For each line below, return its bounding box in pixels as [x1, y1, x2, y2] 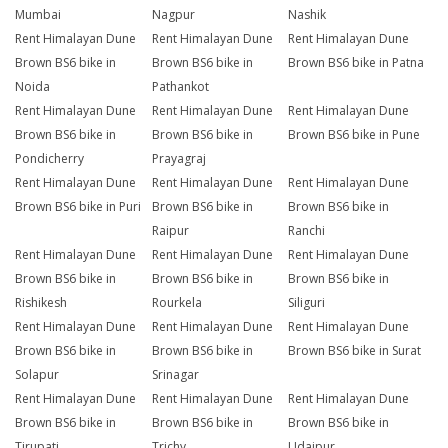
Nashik [288, 6, 327, 24]
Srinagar [151, 366, 199, 384]
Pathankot [151, 78, 209, 96]
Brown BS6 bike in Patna [288, 54, 425, 72]
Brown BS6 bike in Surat [288, 342, 422, 360]
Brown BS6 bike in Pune [288, 126, 421, 144]
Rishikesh [15, 294, 67, 312]
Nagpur [151, 6, 195, 24]
